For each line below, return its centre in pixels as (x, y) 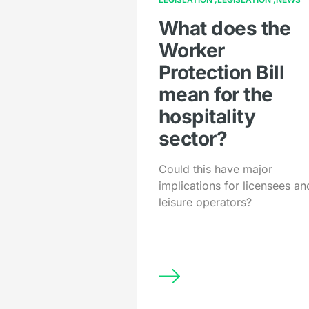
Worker (191, 51)
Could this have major (215, 169)
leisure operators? (205, 202)
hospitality (207, 117)
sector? (193, 139)
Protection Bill (221, 73)
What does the (225, 29)
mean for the (216, 95)
